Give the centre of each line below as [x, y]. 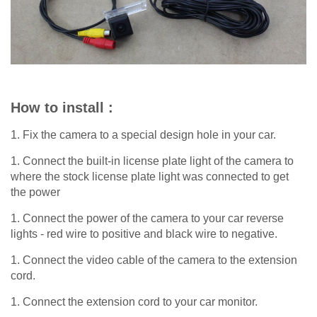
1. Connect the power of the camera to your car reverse [147, 218]
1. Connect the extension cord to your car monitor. [134, 301]
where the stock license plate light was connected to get [150, 176]
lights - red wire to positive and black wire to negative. [144, 234]
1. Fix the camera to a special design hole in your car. [143, 134]
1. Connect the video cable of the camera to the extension [154, 260]
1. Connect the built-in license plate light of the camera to [152, 161]
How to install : [64, 107]
